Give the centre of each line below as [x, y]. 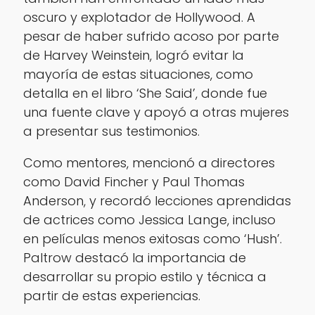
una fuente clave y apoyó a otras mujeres [156, 112]
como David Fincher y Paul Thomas [134, 182]
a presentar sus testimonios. [111, 131]
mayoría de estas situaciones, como [138, 75]
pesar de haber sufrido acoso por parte [151, 37]
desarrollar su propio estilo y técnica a [144, 277]
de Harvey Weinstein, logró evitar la [133, 56]
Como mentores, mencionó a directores [149, 163]
